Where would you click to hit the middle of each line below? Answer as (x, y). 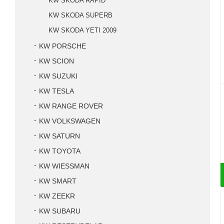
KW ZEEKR (57, 196)
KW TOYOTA (60, 151)
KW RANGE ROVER (71, 106)
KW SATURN (59, 136)
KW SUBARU (60, 211)
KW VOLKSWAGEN (70, 121)
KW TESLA (56, 91)
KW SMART (58, 181)
